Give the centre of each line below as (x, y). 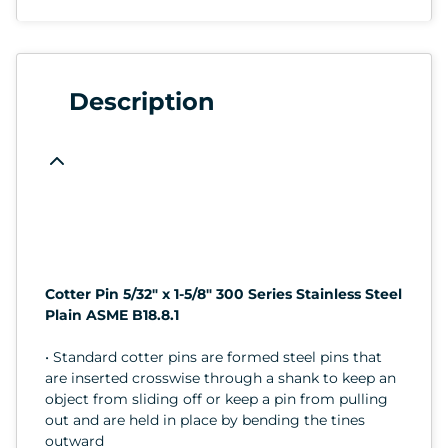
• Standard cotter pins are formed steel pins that (213, 356)
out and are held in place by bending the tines (205, 419)
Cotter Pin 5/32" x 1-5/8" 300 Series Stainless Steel (223, 293)
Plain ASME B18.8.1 (112, 314)
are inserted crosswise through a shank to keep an (220, 377)
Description (142, 101)
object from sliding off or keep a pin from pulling (216, 398)
